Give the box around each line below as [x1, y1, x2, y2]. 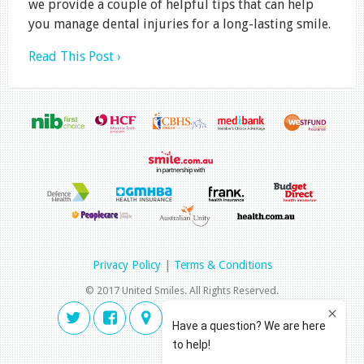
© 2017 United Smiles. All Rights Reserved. [85, 284, 279, 297]
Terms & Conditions [173, 258, 272, 272]
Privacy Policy [92, 258, 161, 272]
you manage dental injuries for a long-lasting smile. [28, 15, 331, 32]
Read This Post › [28, 48, 121, 64]
